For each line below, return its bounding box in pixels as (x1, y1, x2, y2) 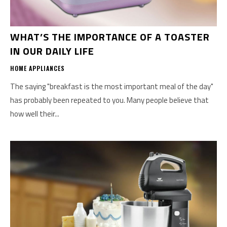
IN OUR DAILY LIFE (10, 43, 94, 59)
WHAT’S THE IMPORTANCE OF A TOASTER (10, 29, 210, 45)
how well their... (10, 108, 59, 120)
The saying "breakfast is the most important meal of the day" (10, 81, 213, 93)
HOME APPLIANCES (10, 64, 65, 73)
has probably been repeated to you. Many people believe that (10, 94, 209, 106)
